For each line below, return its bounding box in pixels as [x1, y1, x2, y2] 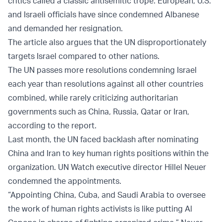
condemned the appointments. [8, 176, 121, 186]
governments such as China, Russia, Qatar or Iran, [8, 107, 189, 117]
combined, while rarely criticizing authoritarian [8, 93, 178, 103]
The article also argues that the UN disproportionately [8, 37, 206, 48]
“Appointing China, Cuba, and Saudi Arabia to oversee [8, 190, 206, 200]
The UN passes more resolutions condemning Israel [8, 65, 197, 75]
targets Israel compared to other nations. [8, 51, 160, 61]
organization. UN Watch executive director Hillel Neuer [8, 162, 206, 172]
